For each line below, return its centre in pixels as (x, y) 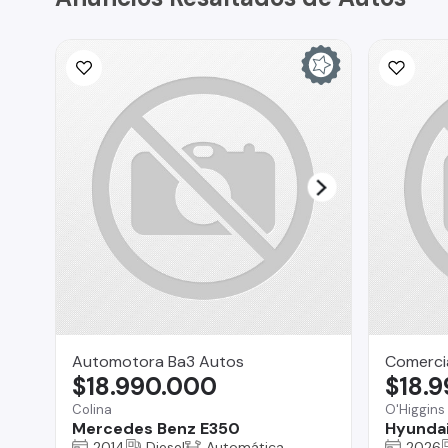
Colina (92, 409)
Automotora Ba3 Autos (158, 361)
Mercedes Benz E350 (156, 428)
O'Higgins (414, 409)
